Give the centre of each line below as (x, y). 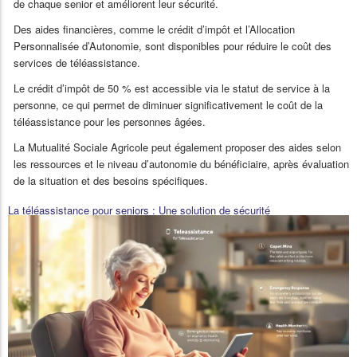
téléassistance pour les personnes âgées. (110, 121)
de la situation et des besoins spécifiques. (111, 180)
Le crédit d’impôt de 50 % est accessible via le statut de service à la (172, 88)
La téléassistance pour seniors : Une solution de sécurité (139, 210)
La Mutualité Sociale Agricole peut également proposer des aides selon (177, 147)
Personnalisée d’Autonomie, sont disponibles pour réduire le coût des (173, 45)
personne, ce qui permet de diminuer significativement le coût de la (168, 104)
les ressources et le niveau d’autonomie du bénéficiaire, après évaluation (181, 163)
